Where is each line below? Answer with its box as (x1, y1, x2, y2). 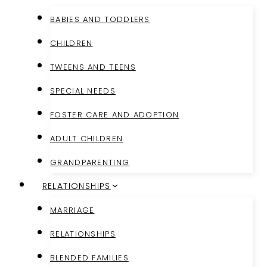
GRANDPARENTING (50, 157, 130, 168)
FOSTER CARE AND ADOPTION (50, 109, 179, 120)
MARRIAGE (50, 204, 95, 216)
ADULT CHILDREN (50, 133, 123, 144)
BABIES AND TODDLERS (50, 14, 150, 25)
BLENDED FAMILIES (50, 252, 129, 263)
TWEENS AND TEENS (50, 61, 136, 73)
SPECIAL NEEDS (50, 85, 116, 97)
